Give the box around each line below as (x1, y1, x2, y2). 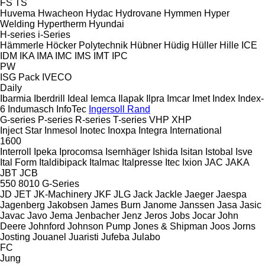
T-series (113, 114, 147, 125)
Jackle (155, 189, 182, 199)
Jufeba (101, 231, 130, 242)
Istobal (205, 146, 233, 157)
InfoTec (56, 104, 86, 114)
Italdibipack (39, 157, 87, 167)
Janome (143, 199, 177, 210)
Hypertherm (37, 18, 86, 29)
